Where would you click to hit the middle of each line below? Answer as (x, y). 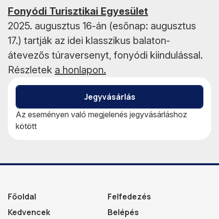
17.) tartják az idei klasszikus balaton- (89, 40)
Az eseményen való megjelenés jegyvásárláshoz (101, 114)
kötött (26, 126)
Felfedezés (129, 196)
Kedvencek (29, 212)
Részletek (31, 70)
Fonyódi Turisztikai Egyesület (78, 11)
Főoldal (22, 196)
